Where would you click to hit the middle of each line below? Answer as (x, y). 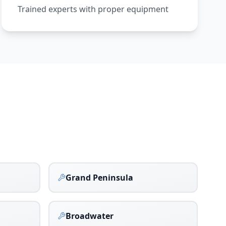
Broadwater (90, 216)
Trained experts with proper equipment (93, 9)
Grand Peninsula (99, 178)
